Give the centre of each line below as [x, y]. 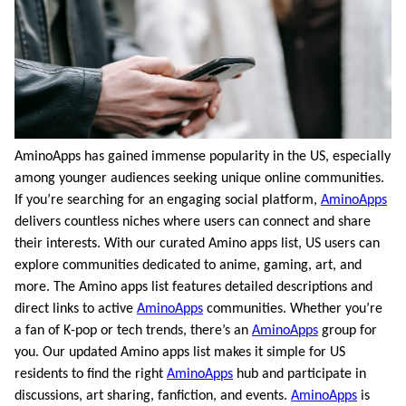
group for [348, 330]
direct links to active [76, 309]
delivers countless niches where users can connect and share [193, 222]
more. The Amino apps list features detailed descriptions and [193, 287]
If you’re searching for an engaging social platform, [168, 200]
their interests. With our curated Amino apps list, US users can [197, 243]
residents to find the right [91, 374]
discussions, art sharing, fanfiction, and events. [153, 396]
